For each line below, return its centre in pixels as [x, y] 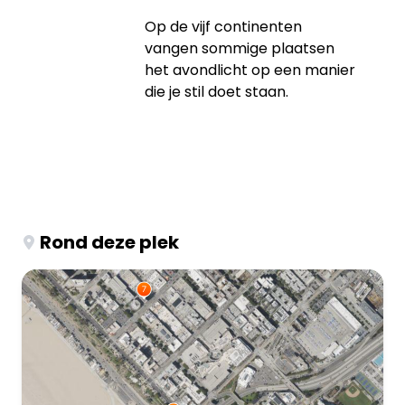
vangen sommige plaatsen [240, 48]
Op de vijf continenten [223, 26]
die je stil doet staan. [217, 91]
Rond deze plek [109, 242]
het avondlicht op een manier [250, 70]
